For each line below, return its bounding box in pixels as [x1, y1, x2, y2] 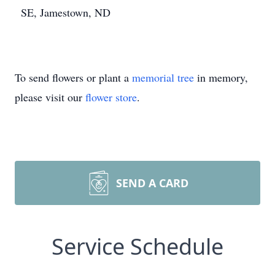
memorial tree [132, 70, 194, 85]
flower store [85, 90, 137, 104]
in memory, [194, 70, 248, 85]
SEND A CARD [116, 176, 188, 190]
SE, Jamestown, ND [21, 5, 110, 20]
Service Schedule [52, 231, 223, 261]
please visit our [15, 90, 85, 104]
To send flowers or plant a [15, 70, 132, 85]
